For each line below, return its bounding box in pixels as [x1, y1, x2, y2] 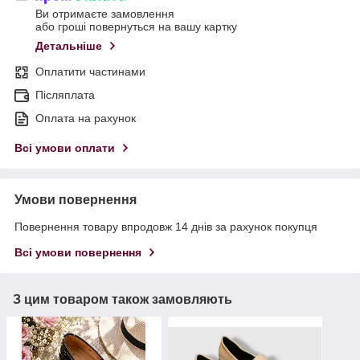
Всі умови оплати [14, 141, 115, 154]
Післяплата [35, 88, 95, 101]
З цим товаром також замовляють [13, 292, 232, 306]
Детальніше [35, 39, 102, 52]
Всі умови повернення [14, 245, 141, 259]
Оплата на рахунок [35, 111, 136, 125]
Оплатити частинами [35, 64, 145, 78]
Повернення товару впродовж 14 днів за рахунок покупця [14, 219, 317, 233]
